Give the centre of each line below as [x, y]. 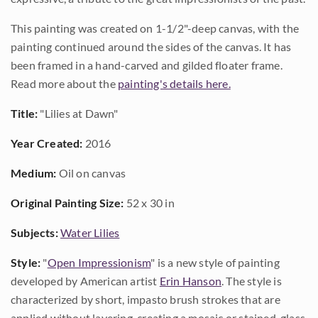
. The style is [252, 281]
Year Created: [47, 143]
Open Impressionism [99, 262]
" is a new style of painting [215, 262]
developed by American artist [85, 281]
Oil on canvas [91, 173]
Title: [24, 113]
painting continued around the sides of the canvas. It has [151, 46]
